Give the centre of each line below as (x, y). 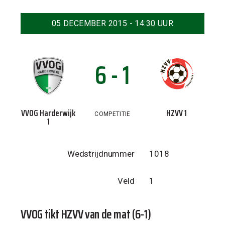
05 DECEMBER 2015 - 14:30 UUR (113, 23)
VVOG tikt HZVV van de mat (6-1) (86, 214)
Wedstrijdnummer (101, 153)
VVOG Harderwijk (48, 113)
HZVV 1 (177, 113)
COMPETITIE (113, 114)
